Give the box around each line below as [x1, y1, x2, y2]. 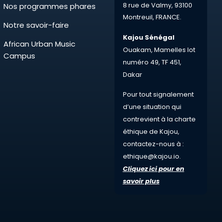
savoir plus [122, 176, 160, 186]
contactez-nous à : [122, 139, 184, 149]
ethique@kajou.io [122, 151, 179, 161]
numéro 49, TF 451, [122, 57, 181, 67]
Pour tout [122, 89, 153, 99]
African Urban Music [3, 38, 75, 49]
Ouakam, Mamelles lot [122, 45, 195, 55]
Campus [3, 50, 35, 61]
